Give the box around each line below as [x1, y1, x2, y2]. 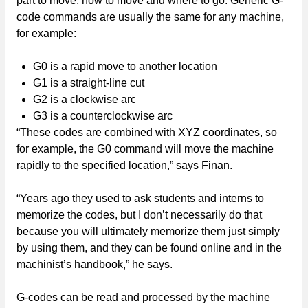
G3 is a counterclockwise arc [33, 109, 173, 122]
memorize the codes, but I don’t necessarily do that [16, 208, 262, 221]
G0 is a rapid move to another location [33, 60, 217, 72]
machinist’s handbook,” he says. [16, 258, 173, 270]
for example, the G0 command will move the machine [16, 142, 274, 155]
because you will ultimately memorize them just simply [16, 225, 280, 237]
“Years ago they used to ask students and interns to [16, 192, 264, 204]
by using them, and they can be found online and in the [16, 241, 282, 254]
